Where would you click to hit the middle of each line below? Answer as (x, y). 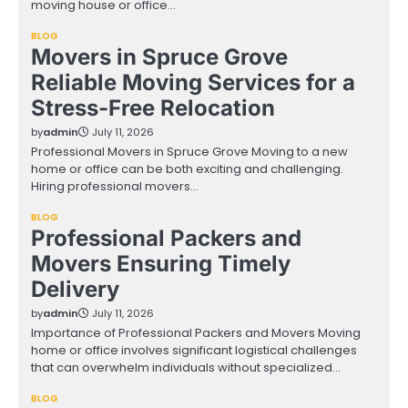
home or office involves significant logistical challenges (194, 350)
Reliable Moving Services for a (193, 82)
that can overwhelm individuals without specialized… (186, 367)
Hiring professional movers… (115, 186)
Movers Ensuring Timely (161, 264)
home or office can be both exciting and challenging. (187, 169)
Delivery (75, 289)
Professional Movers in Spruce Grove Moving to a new (189, 152)
